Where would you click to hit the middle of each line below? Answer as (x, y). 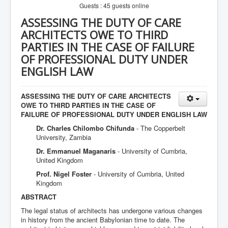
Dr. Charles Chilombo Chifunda (86, 128)
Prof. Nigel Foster (65, 174)
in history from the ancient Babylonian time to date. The (103, 220)
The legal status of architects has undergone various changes (112, 210)
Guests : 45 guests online (114, 5)
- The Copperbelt (161, 128)
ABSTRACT (39, 197)
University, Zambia (64, 137)
